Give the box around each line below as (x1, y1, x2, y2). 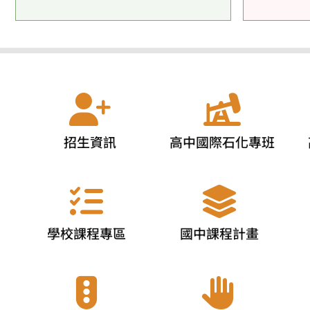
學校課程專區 (46, 224, 126, 244)
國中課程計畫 (180, 224, 259, 244)
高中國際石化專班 (169, 131, 275, 152)
